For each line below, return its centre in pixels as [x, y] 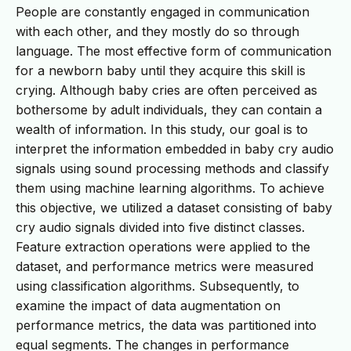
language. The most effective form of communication [174, 51]
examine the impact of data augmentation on [148, 305]
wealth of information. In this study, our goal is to [162, 129]
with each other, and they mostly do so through [157, 31]
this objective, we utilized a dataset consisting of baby [174, 207]
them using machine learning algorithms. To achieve [170, 188]
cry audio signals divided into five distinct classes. [160, 227]
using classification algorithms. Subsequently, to [157, 286]
